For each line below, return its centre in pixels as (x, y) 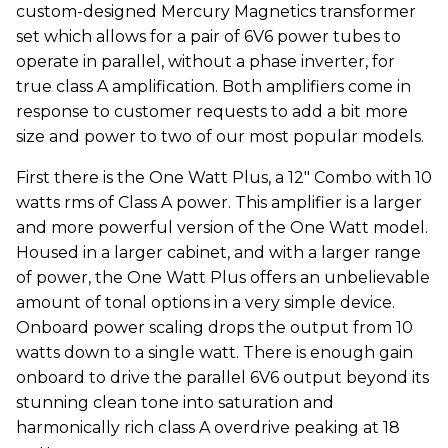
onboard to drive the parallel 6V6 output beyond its (222, 377)
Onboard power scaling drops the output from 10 (214, 327)
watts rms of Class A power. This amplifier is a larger (219, 202)
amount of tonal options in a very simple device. (205, 302)
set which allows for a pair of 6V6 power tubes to (208, 36)
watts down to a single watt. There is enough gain (214, 352)
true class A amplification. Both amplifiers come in (213, 86)
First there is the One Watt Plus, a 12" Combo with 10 (224, 177)
